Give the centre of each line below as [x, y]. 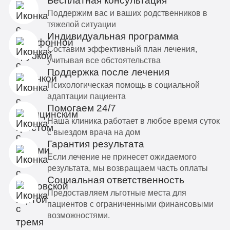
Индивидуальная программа [113, 36]
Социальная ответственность [116, 180]
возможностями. [78, 215]
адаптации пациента [86, 96]
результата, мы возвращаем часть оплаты [127, 168]
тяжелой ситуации [81, 24]
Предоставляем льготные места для [117, 193]
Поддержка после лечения [108, 72]
